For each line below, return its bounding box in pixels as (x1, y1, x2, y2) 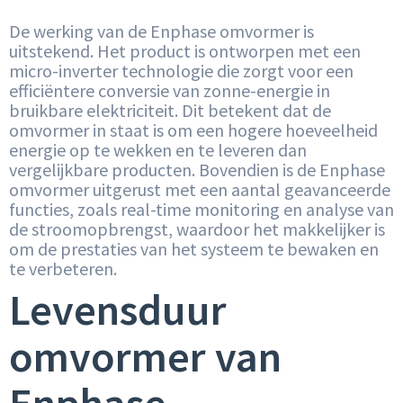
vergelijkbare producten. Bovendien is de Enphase (9, 158, 385, 182)
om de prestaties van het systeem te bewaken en (9, 237, 379, 261)
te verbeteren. (9, 257, 117, 281)
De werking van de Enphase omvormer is (9, 20, 314, 43)
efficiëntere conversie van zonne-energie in (9, 79, 330, 103)
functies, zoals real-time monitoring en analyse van (9, 198, 394, 221)
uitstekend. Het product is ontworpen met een (9, 40, 361, 63)
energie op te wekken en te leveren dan (9, 139, 307, 162)
